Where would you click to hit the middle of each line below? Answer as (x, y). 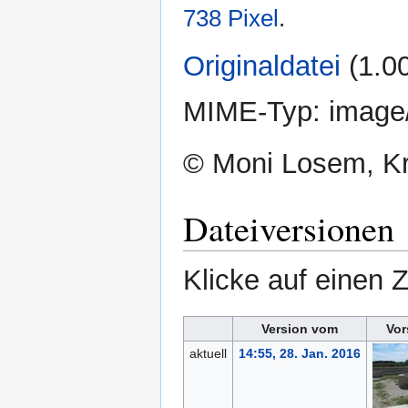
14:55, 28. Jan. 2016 (299, 354)
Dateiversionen (289, 229)
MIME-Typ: (256, 112)
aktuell (208, 354)
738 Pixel (231, 19)
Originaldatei (262, 66)
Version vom (300, 329)
